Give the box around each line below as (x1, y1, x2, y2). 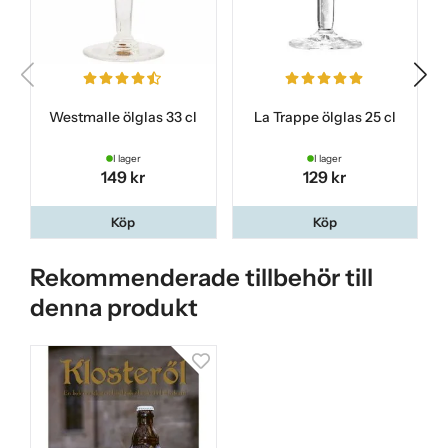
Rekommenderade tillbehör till (30, 263, 373, 293)
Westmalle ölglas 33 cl (49, 108, 198, 125)
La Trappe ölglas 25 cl (253, 108, 396, 125)
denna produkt (30, 293, 198, 323)
